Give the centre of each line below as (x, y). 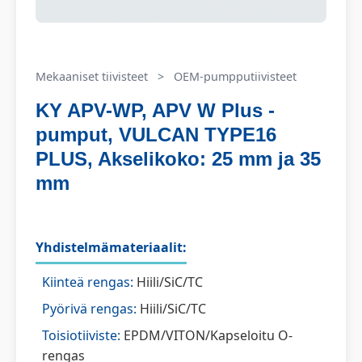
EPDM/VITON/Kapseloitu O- (206, 335)
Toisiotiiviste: (81, 335)
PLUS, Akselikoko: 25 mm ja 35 (178, 159)
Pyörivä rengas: (89, 309)
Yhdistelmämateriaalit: (111, 247)
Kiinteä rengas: (88, 282)
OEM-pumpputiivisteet (235, 76)
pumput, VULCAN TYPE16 (156, 135)
